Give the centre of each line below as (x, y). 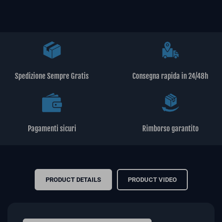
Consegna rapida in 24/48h (170, 76)
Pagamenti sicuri (52, 129)
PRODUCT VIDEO (152, 180)
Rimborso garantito (170, 129)
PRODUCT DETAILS (73, 180)
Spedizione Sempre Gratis (52, 76)
